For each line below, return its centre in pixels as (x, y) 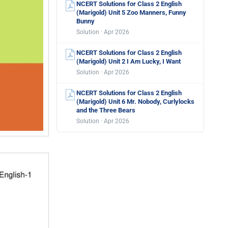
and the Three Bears (106, 110)
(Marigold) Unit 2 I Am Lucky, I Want (129, 61)
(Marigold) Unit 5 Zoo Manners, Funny (131, 12)
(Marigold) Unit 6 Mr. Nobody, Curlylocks (135, 102)
